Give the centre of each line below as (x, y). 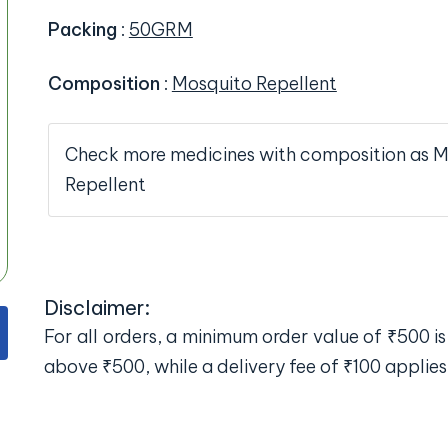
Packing (84, 30)
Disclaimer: (97, 307)
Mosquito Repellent (254, 84)
